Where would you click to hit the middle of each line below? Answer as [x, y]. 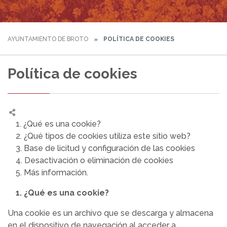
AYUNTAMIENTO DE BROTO [48, 39]
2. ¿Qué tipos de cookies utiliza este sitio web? [99, 136]
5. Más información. [48, 173]
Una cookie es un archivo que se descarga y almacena [110, 213]
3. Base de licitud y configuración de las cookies [101, 148]
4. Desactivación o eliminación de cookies [90, 160]
